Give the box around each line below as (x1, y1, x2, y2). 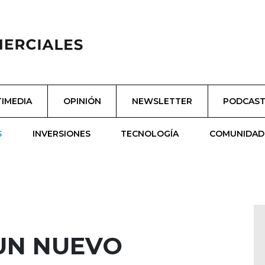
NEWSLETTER (131, 95, 192, 106)
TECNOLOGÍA (121, 128, 179, 139)
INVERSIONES (32, 128, 91, 139)
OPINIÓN (63, 95, 101, 106)
